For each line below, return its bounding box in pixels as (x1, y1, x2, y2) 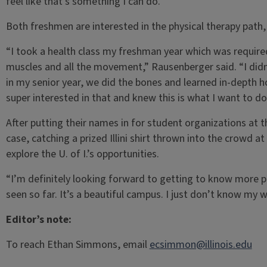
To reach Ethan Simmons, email (5, 237, 150, 252)
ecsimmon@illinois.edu (149, 237, 252, 252)
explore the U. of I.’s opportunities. (5, 147, 162, 162)
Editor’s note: (5, 212, 72, 227)
